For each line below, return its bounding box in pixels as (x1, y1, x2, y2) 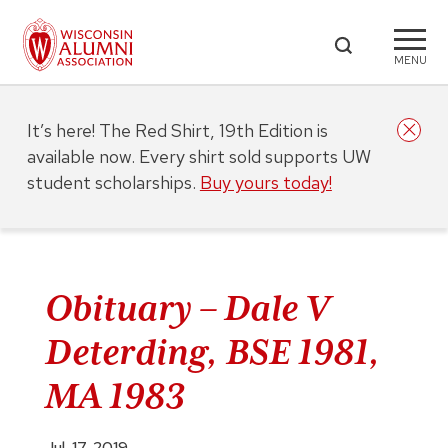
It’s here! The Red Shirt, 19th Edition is (26, 119, 328, 142)
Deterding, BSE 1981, (44, 332, 380, 372)
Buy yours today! (199, 171, 332, 194)
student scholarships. (26, 171, 200, 194)
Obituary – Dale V (44, 288, 329, 328)
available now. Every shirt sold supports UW (26, 145, 371, 168)
